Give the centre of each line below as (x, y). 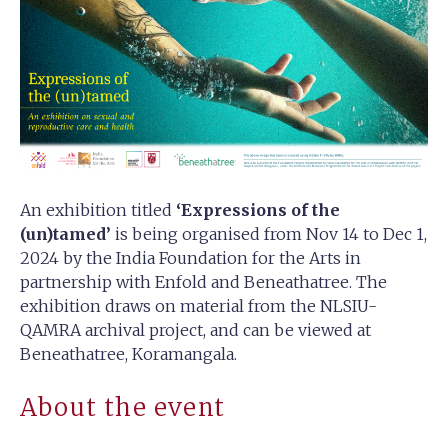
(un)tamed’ (65, 234)
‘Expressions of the (258, 210)
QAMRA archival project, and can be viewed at (195, 330)
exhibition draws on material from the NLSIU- (198, 306)
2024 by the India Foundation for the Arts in (190, 258)
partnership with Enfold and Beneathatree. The (203, 282)
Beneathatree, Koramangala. (128, 354)
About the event (122, 408)
